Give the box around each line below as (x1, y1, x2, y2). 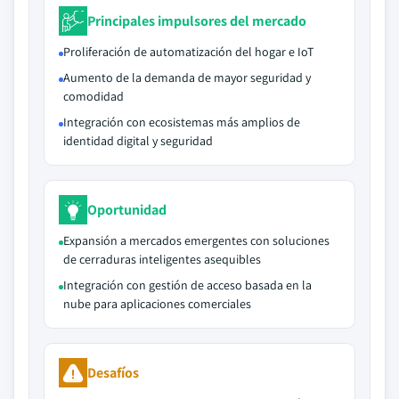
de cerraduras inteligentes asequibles (63, 251, 261, 267)
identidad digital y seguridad (63, 133, 213, 149)
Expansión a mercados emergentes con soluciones (63, 232, 330, 248)
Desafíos (87, 362, 139, 382)
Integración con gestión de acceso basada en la (63, 277, 312, 293)
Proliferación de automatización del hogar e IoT (63, 44, 313, 60)
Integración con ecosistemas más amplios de (63, 114, 300, 130)
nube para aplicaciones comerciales (63, 296, 251, 312)
